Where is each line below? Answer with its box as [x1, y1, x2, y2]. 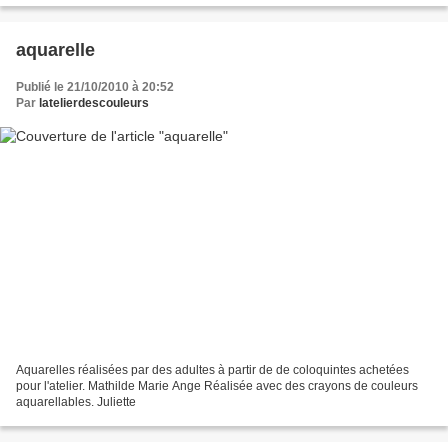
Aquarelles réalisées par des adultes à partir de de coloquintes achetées [16, 363, 409, 378]
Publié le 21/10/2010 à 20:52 [16, 79, 174, 94]
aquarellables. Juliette [16, 395, 136, 410]
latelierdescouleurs [39, 95, 149, 110]
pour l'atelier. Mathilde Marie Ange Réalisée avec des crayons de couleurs [16, 379, 418, 394]
